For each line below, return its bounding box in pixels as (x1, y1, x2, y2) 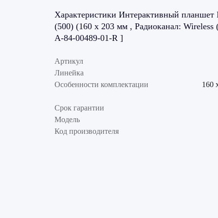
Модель (54, 115, 80, 124)
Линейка (54, 68, 84, 77)
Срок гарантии (54, 103, 104, 112)
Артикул (54, 56, 83, 65)
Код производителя (54, 127, 119, 135)
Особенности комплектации (54, 80, 148, 89)
